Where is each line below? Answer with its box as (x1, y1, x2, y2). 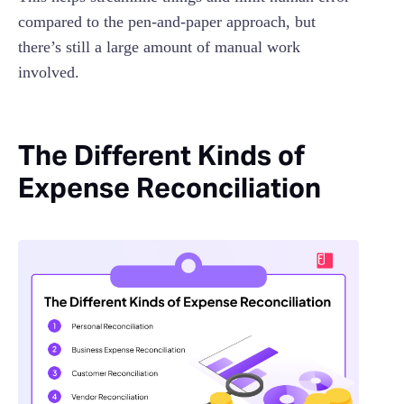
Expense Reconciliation (18, 170, 321, 205)
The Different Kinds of (18, 137, 305, 172)
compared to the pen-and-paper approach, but (18, 12, 316, 31)
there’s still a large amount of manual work (18, 37, 300, 56)
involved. (18, 62, 79, 81)
